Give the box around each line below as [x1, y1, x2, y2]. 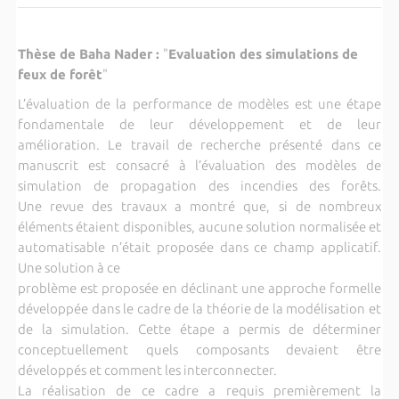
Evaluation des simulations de [167, 45, 358, 61]
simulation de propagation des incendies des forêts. [17, 177, 382, 193]
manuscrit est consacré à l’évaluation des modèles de [17, 157, 382, 173]
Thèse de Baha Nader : [17, 45, 163, 61]
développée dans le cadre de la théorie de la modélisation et [17, 300, 382, 316]
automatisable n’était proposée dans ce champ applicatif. [17, 239, 382, 255]
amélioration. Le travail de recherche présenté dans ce [17, 136, 382, 152]
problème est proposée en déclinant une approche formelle [17, 280, 382, 296]
